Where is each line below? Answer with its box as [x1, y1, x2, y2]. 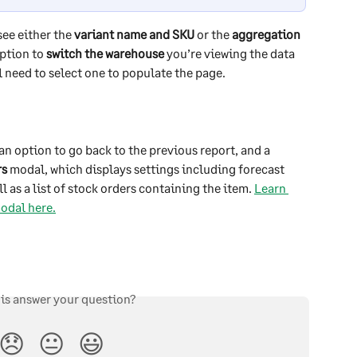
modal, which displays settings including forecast [7, 161, 287, 177]
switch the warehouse [46, 45, 164, 61]
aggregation [232, 26, 303, 42]
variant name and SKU [74, 26, 194, 42]
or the [194, 26, 232, 42]
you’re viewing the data [164, 45, 297, 61]
